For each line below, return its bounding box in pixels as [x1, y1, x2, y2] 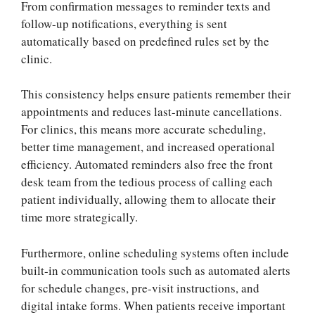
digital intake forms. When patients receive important [21, 297, 285, 314]
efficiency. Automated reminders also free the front [21, 156, 273, 173]
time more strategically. [21, 209, 138, 226]
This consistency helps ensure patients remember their [21, 86, 291, 103]
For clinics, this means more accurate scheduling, [21, 121, 266, 138]
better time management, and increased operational [21, 139, 275, 155]
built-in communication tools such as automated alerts [21, 262, 290, 278]
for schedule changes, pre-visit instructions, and [21, 279, 259, 296]
